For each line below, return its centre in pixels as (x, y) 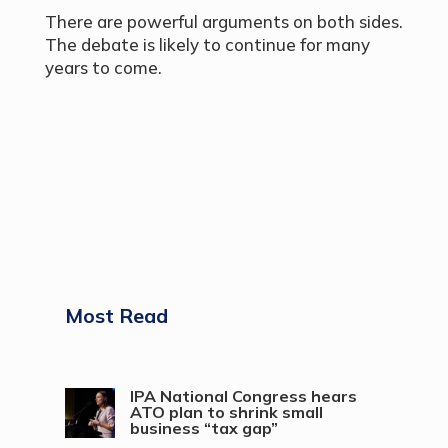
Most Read (116, 316)
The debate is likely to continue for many (207, 45)
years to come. (103, 68)
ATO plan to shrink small (226, 412)
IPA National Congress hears (243, 396)
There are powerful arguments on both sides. (223, 22)
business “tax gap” (203, 428)
